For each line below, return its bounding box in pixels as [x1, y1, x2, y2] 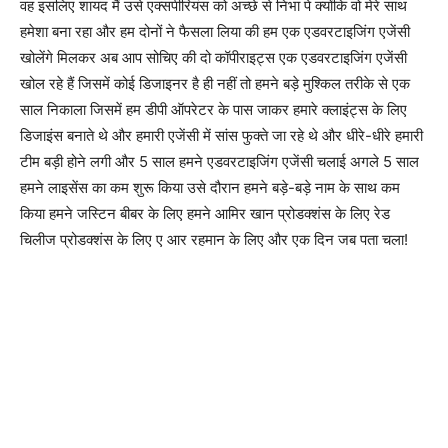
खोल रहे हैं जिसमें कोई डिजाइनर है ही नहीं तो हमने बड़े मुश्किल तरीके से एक [20, 73, 410, 93]
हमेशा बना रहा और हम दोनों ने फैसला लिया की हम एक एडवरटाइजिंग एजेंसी [20, 21, 410, 41]
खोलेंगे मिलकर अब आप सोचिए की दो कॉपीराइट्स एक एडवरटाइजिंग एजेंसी [20, 47, 407, 67]
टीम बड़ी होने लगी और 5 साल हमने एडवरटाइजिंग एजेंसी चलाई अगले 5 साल [20, 151, 419, 171]
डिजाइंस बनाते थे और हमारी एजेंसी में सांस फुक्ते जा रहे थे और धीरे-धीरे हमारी [20, 125, 423, 145]
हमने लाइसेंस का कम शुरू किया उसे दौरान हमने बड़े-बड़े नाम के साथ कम [20, 177, 400, 197]
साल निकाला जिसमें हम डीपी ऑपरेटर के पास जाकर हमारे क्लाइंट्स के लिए [20, 99, 407, 119]
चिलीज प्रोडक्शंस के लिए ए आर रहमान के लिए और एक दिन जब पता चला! [20, 229, 408, 249]
